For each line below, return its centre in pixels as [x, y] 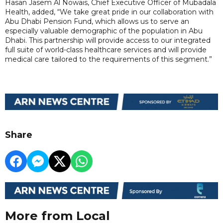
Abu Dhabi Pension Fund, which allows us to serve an [97, 21]
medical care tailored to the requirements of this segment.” [109, 59]
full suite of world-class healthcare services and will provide [106, 50]
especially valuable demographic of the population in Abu [104, 31]
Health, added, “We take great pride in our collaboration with [109, 12]
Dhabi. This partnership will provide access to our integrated [108, 40]
